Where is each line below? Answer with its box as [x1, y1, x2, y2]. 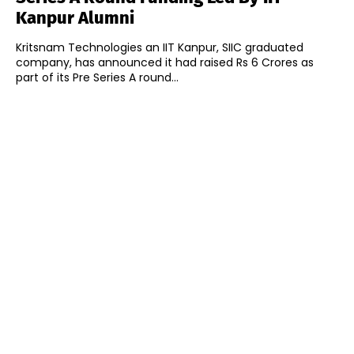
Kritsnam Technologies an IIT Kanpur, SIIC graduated [16, 40, 303, 56]
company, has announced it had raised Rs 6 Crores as [16, 55, 314, 71]
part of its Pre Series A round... [16, 70, 179, 86]
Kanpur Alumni [16, 7, 134, 29]
